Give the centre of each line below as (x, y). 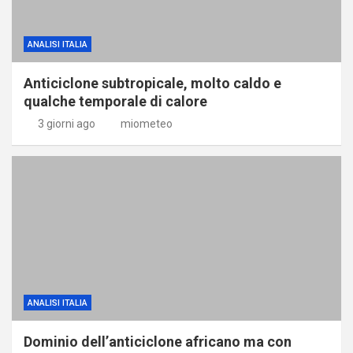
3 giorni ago (66, 123)
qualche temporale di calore (115, 101)
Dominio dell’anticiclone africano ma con (158, 341)
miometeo (147, 123)
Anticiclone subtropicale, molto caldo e (152, 83)
